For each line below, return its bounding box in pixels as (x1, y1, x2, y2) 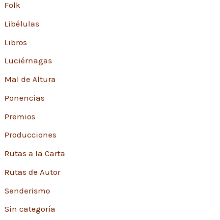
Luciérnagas (4, 55, 53, 66)
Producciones (4, 130, 57, 140)
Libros (4, 37, 27, 47)
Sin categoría (4, 204, 56, 214)
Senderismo (4, 185, 51, 195)
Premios (4, 111, 36, 121)
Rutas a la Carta (4, 148, 66, 159)
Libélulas (4, 18, 40, 28)
